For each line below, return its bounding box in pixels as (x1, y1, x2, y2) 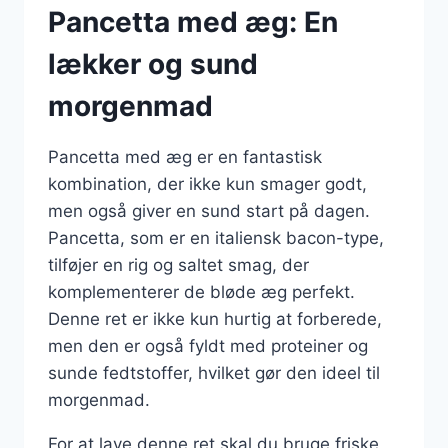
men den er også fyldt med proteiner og (48, 335, 368, 356)
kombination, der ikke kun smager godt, (48, 173, 367, 194)
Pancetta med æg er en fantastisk (48, 146, 322, 167)
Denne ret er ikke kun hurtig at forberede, (48, 308, 382, 329)
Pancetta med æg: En (48, 4, 338, 39)
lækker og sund (48, 46, 258, 81)
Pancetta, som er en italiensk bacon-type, (48, 227, 384, 248)
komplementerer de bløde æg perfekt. (48, 281, 355, 302)
